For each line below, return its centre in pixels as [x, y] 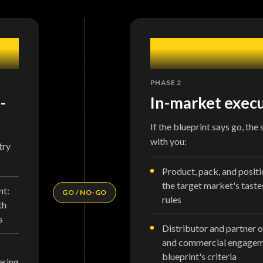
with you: [168, 141]
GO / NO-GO [85, 192]
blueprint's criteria [199, 256]
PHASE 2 [166, 82]
